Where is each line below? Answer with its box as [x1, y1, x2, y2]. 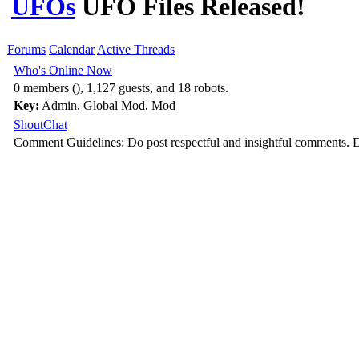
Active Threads [97, 42, 175, 56]
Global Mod [83, 98, 145, 112]
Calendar [49, 42, 95, 56]
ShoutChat [14, 117, 67, 131]
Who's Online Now [14, 63, 112, 77]
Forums [7, 42, 46, 56]
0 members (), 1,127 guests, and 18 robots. [14, 80, 228, 95]
